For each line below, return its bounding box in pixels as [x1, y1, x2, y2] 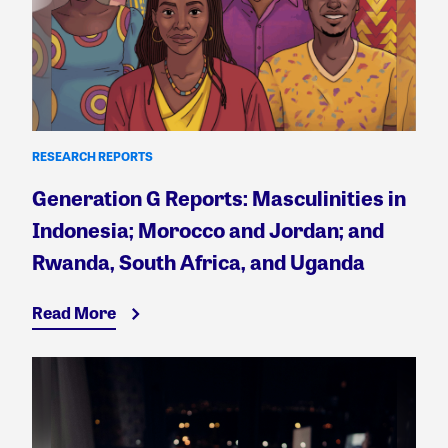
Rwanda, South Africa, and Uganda [32, 247, 365, 277]
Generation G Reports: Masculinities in [32, 183, 406, 213]
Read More [32, 301, 116, 325]
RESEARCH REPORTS [32, 147, 153, 166]
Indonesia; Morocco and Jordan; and [32, 215, 384, 245]
